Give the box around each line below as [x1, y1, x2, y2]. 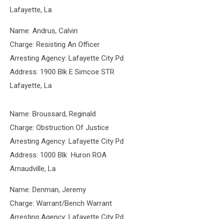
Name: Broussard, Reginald [10, 109, 96, 118]
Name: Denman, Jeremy [10, 185, 86, 194]
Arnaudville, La [10, 164, 56, 173]
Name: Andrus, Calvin [10, 26, 78, 35]
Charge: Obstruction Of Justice [10, 123, 109, 132]
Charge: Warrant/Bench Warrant [10, 199, 112, 208]
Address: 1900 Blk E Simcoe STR [10, 67, 114, 76]
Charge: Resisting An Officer [10, 40, 100, 49]
